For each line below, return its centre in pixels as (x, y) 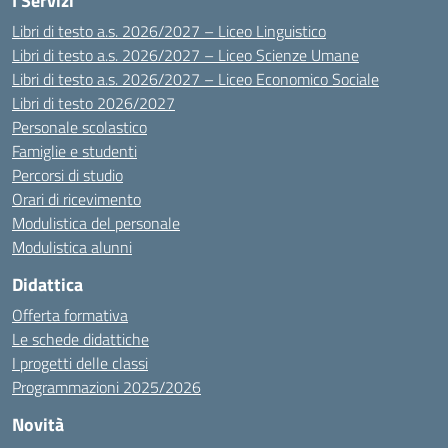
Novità (38, 424)
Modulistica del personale (96, 223)
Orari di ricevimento (76, 199)
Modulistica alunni (72, 247)
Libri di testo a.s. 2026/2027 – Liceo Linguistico (169, 31)
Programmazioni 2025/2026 (106, 387)
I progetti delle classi (80, 363)
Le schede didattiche (80, 339)
